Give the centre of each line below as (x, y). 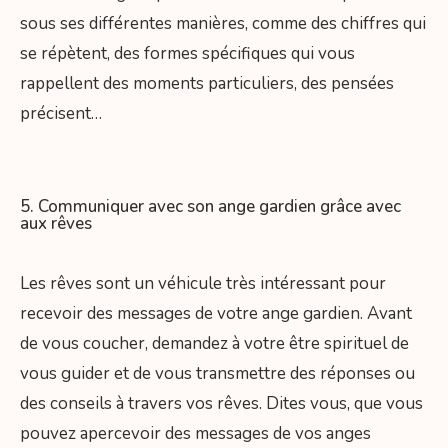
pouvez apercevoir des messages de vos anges (195, 434)
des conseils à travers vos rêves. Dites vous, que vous (221, 404)
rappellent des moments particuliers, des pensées (207, 83)
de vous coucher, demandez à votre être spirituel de (214, 344)
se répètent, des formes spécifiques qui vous (187, 53)
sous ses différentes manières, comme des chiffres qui (223, 23)
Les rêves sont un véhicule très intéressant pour (203, 284)
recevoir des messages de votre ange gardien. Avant (216, 314)
